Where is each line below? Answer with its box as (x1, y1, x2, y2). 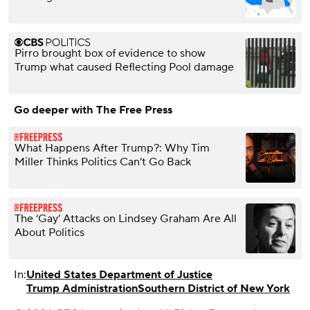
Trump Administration (26, 281, 138, 295)
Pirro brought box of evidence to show (15, 46, 206, 60)
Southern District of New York (138, 281, 290, 295)
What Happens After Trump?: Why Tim (15, 140, 210, 155)
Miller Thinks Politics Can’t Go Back (15, 154, 191, 169)
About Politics (15, 225, 84, 239)
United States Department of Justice (26, 267, 212, 282)
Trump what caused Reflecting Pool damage (15, 60, 234, 74)
